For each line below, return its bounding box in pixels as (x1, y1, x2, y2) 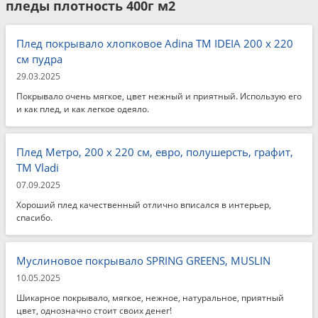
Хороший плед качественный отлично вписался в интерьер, (16, 199, 271, 211)
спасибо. (16, 212, 53, 224)
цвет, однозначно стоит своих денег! (16, 305, 172, 317)
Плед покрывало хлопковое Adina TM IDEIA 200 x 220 (16, 36, 293, 50)
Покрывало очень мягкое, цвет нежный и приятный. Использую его (16, 90, 302, 102)
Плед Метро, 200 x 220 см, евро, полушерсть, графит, (16, 145, 293, 159)
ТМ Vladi (16, 160, 59, 175)
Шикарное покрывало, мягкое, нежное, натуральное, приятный (16, 292, 284, 304)
